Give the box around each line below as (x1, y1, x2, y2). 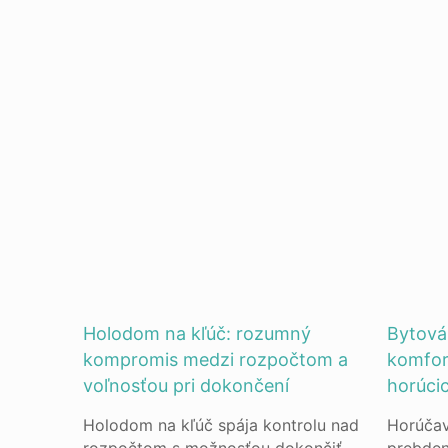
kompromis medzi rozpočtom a (83, 349, 349, 370)
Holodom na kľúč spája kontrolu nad (83, 415, 360, 435)
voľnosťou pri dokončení (83, 375, 290, 396)
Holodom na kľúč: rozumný (83, 323, 312, 344)
